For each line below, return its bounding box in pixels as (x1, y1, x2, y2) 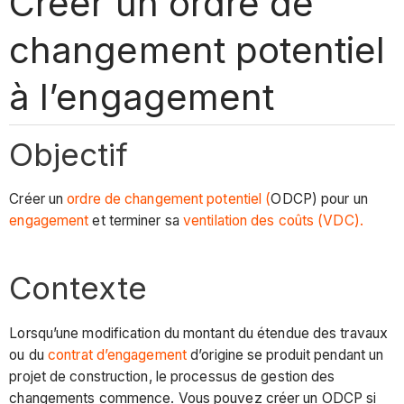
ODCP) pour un (271, 190, 368, 208)
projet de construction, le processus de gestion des (9, 367, 335, 385)
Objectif (9, 134, 129, 173)
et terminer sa (88, 212, 183, 230)
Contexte (9, 269, 148, 308)
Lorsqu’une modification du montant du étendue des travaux (9, 324, 389, 342)
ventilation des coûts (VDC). (183, 212, 363, 230)
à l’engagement (9, 74, 274, 119)
